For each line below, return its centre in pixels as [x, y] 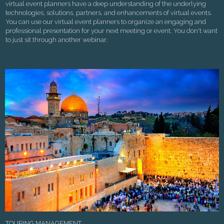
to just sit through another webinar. [56, 40]
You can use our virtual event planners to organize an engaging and [106, 22]
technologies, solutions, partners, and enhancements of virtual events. [109, 13]
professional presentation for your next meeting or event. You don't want [111, 31]
